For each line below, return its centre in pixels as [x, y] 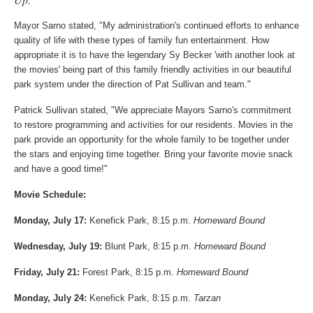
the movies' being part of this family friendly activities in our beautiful [153, 69]
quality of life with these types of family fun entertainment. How [141, 40]
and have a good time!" [61, 168]
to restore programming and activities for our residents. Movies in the [153, 124]
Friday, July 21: [48, 272]
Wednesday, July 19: [59, 246]
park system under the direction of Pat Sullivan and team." [132, 84]
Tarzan [207, 298]
